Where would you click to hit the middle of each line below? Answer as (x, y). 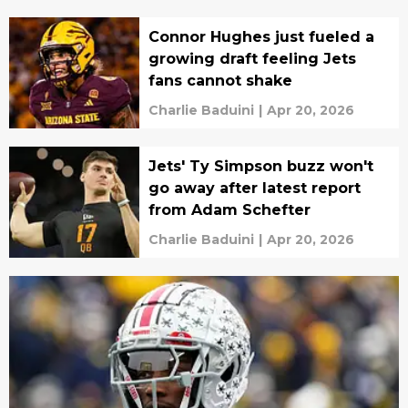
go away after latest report (254, 188)
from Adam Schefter (229, 209)
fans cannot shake (220, 80)
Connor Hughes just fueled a (261, 36)
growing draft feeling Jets (252, 58)
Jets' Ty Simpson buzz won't (260, 166)
